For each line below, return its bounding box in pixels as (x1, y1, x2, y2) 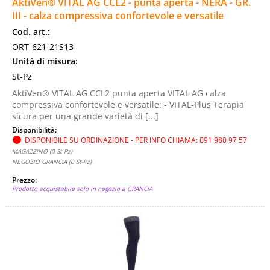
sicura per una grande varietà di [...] (12, 110, 159, 122)
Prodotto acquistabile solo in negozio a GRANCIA (12, 184, 152, 193)
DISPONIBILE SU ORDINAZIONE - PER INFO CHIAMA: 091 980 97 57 (25, 135, 247, 145)
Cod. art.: (12, 26, 50, 37)
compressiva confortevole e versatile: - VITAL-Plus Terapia (12, 99, 244, 110)
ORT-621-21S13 (12, 41, 74, 52)
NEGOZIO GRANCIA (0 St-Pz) (12, 157, 92, 166)
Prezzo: (12, 175, 39, 184)
